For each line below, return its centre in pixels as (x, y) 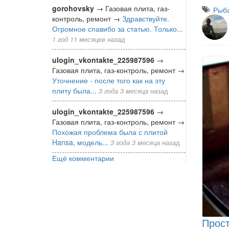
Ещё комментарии (83, 158)
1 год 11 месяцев (79, 39)
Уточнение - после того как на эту (109, 80)
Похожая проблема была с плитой (110, 132)
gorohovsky (73, 8)
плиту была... (74, 90)
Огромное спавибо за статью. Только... (118, 28)
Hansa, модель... (80, 142)
